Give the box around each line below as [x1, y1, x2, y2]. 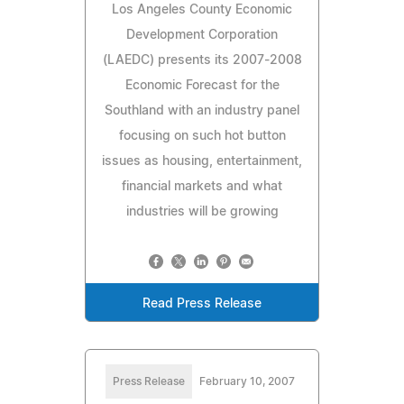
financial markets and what [122, 179, 282, 193]
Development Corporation [126, 28, 278, 41]
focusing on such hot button [118, 129, 286, 142]
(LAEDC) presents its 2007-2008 [102, 53, 302, 67]
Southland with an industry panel [105, 104, 299, 117]
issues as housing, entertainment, [102, 154, 302, 168]
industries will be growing [125, 205, 279, 218]
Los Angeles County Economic [112, 3, 292, 16]
